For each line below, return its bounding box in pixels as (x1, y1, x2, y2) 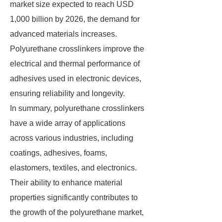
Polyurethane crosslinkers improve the (10, 45, 144, 53)
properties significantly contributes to (10, 193, 138, 202)
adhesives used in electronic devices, (10, 74, 141, 83)
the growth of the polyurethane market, (10, 208, 144, 217)
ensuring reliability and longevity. (10, 89, 125, 98)
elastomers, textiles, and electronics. (10, 164, 137, 172)
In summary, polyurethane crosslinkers (10, 104, 144, 112)
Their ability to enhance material (10, 178, 122, 187)
